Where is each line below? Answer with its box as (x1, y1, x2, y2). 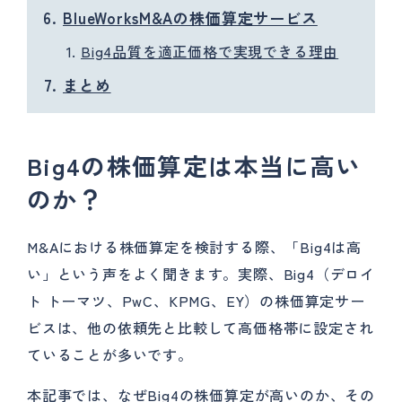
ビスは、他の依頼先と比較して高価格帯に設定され (27, 317, 374, 338)
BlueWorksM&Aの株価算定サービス (63, 6, 318, 29)
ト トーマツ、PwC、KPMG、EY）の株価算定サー (27, 290, 365, 311)
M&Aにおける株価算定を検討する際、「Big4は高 (27, 236, 362, 258)
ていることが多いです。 (27, 344, 193, 365)
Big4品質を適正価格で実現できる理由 (81, 40, 339, 62)
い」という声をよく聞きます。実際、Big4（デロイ (27, 263, 375, 284)
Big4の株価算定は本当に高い (27, 148, 362, 183)
